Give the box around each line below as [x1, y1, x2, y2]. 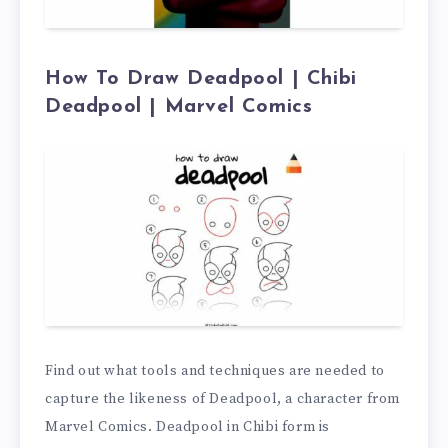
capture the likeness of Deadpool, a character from [45, 390, 401, 409]
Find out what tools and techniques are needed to [45, 362, 385, 381]
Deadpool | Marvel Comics [45, 97, 313, 118]
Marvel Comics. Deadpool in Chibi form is [45, 418, 331, 437]
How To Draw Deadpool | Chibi [45, 69, 357, 90]
